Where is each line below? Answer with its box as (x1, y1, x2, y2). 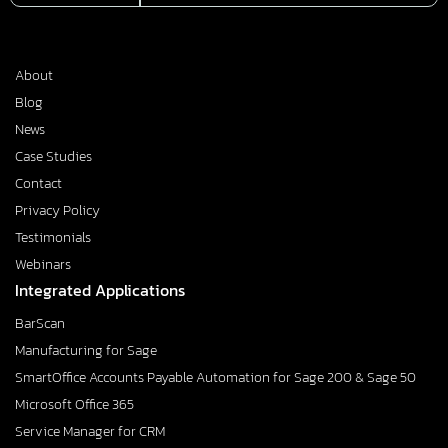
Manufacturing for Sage (15, 339, 157, 361)
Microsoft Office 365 (15, 393, 134, 415)
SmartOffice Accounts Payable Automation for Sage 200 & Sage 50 (15, 366, 416, 388)
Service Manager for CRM (15, 420, 165, 442)
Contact (15, 172, 62, 194)
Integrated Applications (15, 277, 185, 302)
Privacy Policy (15, 199, 100, 221)
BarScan (15, 312, 65, 334)
